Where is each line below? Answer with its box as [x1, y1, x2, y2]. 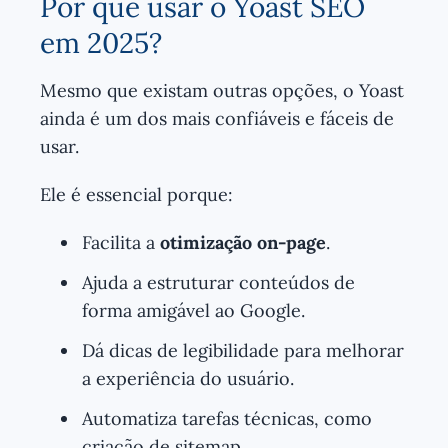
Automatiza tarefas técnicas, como [82, 406, 372, 430]
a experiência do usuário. [82, 366, 294, 390]
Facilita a [82, 230, 160, 254]
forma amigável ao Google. [82, 298, 305, 322]
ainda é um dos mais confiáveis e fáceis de [40, 106, 394, 130]
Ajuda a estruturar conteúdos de [82, 270, 355, 294]
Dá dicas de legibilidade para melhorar [82, 338, 404, 362]
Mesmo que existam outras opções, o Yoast [40, 78, 404, 102]
